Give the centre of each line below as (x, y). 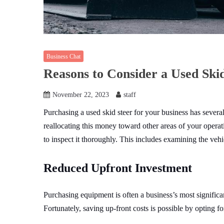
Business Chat (63, 56)
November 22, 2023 (81, 95)
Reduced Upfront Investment (118, 168)
